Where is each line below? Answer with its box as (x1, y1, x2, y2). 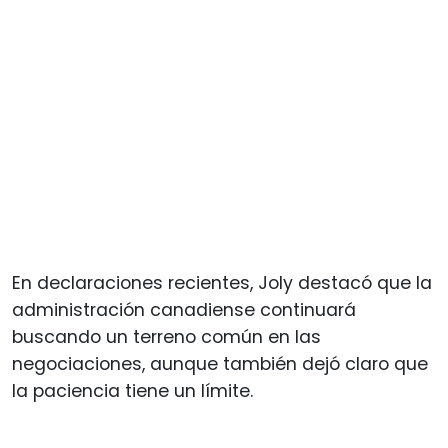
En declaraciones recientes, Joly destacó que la (12, 270, 432, 295)
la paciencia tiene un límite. (12, 378, 253, 403)
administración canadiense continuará (12, 297, 356, 322)
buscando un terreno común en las (12, 324, 321, 349)
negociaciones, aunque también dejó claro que (12, 351, 428, 376)
